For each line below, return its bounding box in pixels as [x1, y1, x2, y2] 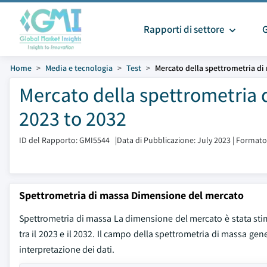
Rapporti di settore [144, 23, 226, 36]
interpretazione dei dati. [19, 243, 114, 256]
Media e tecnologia [45, 63, 113, 73]
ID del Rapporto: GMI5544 [19, 135, 110, 145]
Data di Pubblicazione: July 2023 [117, 135, 231, 145]
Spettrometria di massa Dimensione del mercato [19, 188, 244, 202]
